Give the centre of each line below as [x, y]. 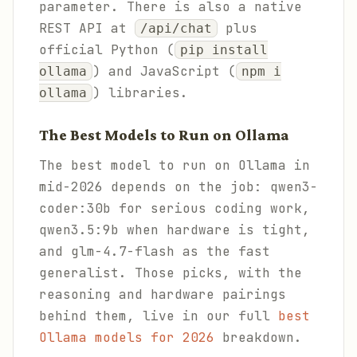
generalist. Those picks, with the [171, 273]
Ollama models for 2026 [127, 337]
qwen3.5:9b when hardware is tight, [175, 230]
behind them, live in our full [159, 316]
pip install [224, 50]
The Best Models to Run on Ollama [164, 135]
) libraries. [140, 93]
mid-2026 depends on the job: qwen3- [178, 187]
